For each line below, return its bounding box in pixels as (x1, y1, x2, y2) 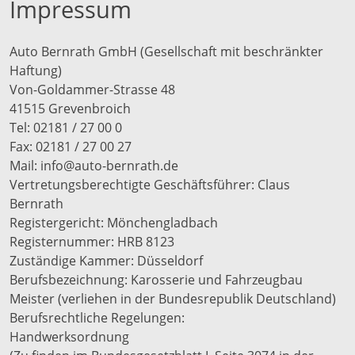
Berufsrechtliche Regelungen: (10, 309, 185, 326)
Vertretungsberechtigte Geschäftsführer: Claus (10, 176, 290, 193)
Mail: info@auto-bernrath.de (10, 157, 178, 174)
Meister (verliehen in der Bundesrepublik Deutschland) (10, 290, 336, 307)
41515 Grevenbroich (10, 100, 131, 117)
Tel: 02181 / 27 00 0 (10, 119, 122, 136)
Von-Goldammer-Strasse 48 (10, 81, 175, 98)
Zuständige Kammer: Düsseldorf (10, 252, 203, 269)
